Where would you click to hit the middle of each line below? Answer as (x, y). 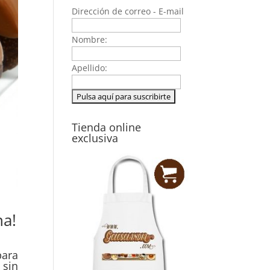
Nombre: (90, 39)
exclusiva (95, 138)
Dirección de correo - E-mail (128, 11)
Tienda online (107, 127)
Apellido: (90, 68)
